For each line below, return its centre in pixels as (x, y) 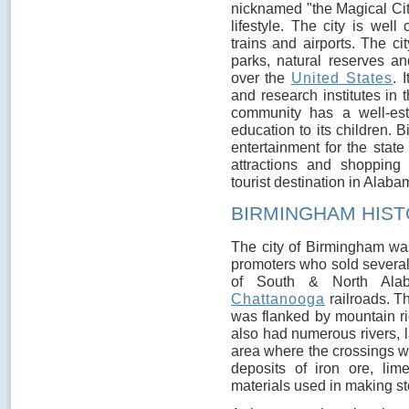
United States (342, 78)
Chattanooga (278, 298)
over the (261, 78)
